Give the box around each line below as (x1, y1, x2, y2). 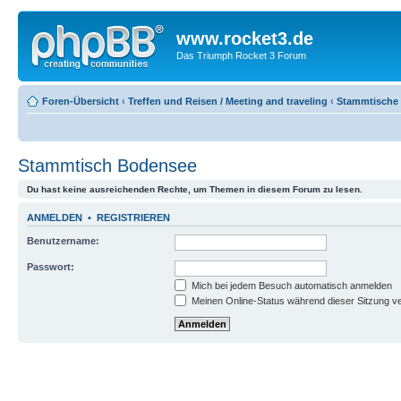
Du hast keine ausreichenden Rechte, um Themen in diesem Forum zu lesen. (27, 183, 363, 194)
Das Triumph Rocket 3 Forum (176, 50, 306, 61)
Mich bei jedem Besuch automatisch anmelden (189, 280, 392, 291)
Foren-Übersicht (42, 95, 119, 107)
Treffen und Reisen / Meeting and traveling (128, 95, 328, 107)
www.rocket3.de (176, 29, 313, 48)
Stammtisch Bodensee (18, 155, 197, 175)
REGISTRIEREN (97, 211, 170, 223)
